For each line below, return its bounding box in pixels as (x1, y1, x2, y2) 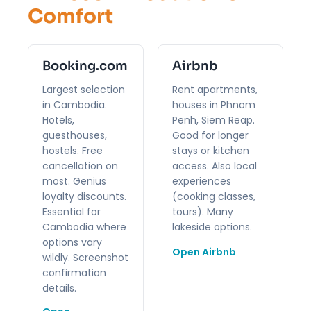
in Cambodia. (42, 97, 107, 112)
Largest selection (42, 82, 125, 96)
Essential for (42, 204, 101, 219)
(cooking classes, (172, 189, 255, 203)
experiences (172, 174, 231, 188)
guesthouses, (42, 128, 107, 142)
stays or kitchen (172, 143, 249, 158)
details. (42, 280, 76, 295)
